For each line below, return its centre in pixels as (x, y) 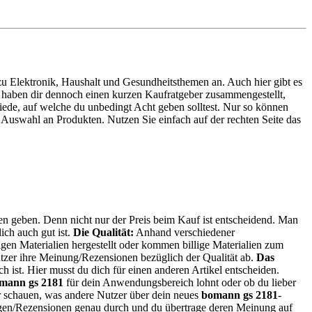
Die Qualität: (103, 232)
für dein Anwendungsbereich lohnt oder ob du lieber (180, 282)
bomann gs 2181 (240, 295)
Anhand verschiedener (184, 232)
